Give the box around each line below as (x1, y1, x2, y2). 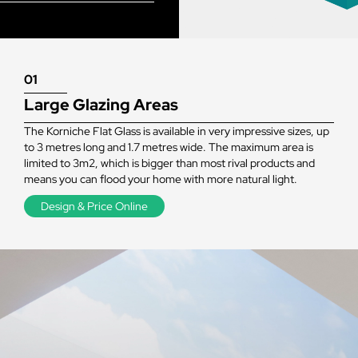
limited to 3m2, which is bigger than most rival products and (24, 155, 315, 170)
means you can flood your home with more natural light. (24, 171, 297, 186)
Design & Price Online (41, 198, 148, 213)
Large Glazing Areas (24, 93, 178, 115)
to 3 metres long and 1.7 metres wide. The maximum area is (24, 139, 313, 154)
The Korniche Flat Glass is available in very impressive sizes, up (24, 123, 329, 138)
